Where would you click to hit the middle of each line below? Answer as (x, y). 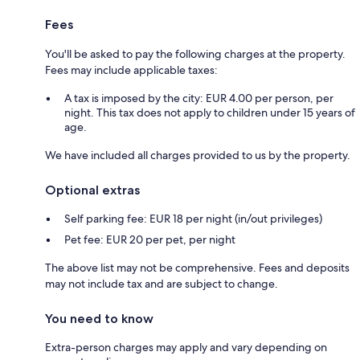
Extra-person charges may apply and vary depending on (186, 348)
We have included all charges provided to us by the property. (198, 155)
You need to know (99, 319)
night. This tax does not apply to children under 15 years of (210, 113)
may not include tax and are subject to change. (162, 284)
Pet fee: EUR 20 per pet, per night (150, 240)
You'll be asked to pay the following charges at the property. (195, 54)
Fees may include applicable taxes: (131, 70)
